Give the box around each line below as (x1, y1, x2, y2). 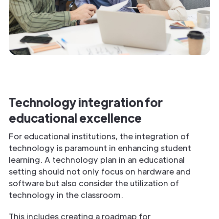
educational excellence (9, 110, 142, 126)
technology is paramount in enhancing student (9, 143, 191, 153)
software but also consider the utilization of (9, 178, 179, 189)
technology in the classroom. (9, 190, 123, 200)
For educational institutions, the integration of (9, 131, 189, 142)
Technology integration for (9, 94, 163, 110)
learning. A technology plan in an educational (9, 154, 185, 165)
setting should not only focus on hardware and (9, 166, 191, 177)
